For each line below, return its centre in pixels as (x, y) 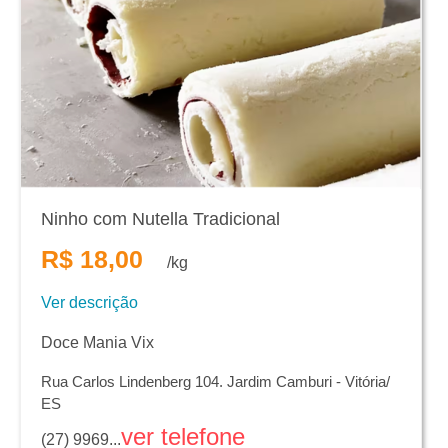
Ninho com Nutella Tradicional (160, 219)
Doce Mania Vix (97, 343)
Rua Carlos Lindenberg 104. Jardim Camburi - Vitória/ (215, 382)
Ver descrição (89, 303)
